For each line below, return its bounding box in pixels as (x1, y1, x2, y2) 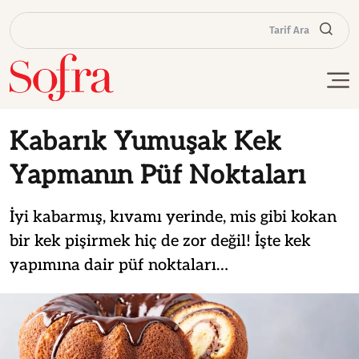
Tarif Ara (269, 24, 309, 37)
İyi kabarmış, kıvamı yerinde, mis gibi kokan (10, 207, 337, 227)
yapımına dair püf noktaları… (10, 255, 228, 275)
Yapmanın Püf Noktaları (10, 159, 307, 191)
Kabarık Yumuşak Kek (10, 126, 282, 157)
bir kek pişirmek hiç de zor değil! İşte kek (10, 231, 311, 251)
